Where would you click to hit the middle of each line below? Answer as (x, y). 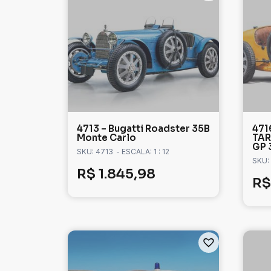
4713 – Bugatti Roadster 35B (143, 129)
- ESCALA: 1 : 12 (143, 152)
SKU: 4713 (95, 152)
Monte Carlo (106, 138)
